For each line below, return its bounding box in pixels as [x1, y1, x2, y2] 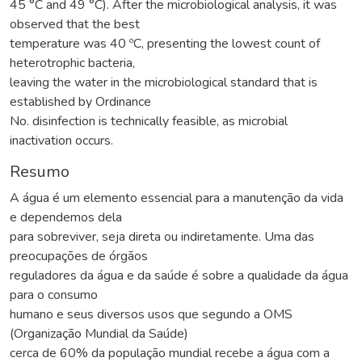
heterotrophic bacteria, [10, 53, 135, 72]
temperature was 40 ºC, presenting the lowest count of [10, 34, 320, 53]
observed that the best [10, 15, 140, 33]
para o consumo [10, 285, 98, 304]
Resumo [10, 160, 69, 183]
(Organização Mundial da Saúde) [10, 324, 188, 343]
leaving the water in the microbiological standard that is [10, 73, 318, 91]
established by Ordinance [10, 92, 151, 111]
